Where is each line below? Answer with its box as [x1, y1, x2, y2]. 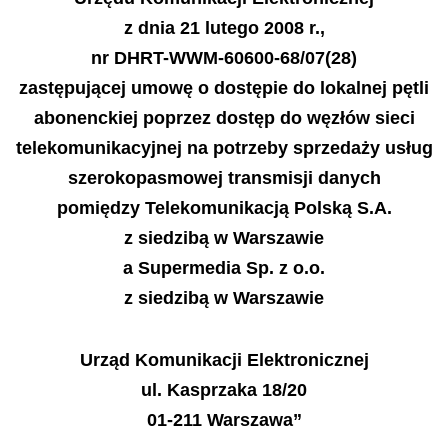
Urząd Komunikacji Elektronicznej [79, 350, 369, 370]
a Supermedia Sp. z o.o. [123, 257, 325, 278]
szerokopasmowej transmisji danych [67, 167, 381, 188]
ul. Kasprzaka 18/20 [141, 380, 307, 400]
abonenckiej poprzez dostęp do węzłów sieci [33, 107, 415, 128]
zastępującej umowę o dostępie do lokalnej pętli [19, 77, 429, 98]
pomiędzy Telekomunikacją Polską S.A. [56, 197, 392, 218]
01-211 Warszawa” [146, 410, 302, 430]
